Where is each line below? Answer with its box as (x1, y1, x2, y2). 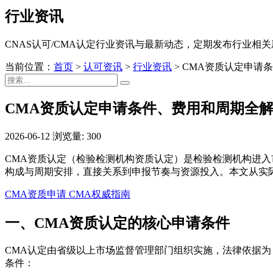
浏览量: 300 (52, 130, 101, 141)
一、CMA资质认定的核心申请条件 (5, 214, 230, 231)
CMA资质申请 (5, 188, 66, 199)
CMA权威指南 (66, 188, 130, 199)
